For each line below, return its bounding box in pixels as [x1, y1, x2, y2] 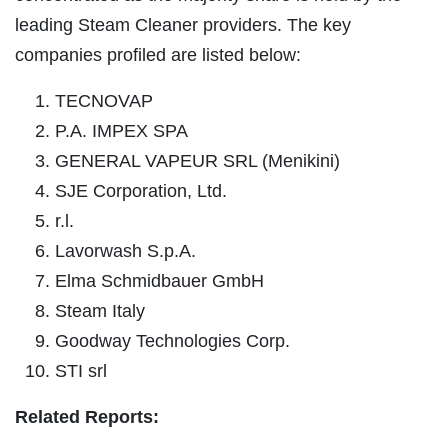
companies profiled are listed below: [15, 44, 301, 65]
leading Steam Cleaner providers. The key [15, 14, 351, 35]
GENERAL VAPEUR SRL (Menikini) [55, 150, 340, 171]
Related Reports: [15, 406, 159, 427]
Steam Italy [55, 300, 145, 321]
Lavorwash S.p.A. [55, 240, 196, 261]
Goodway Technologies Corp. [55, 330, 290, 351]
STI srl [55, 360, 107, 381]
